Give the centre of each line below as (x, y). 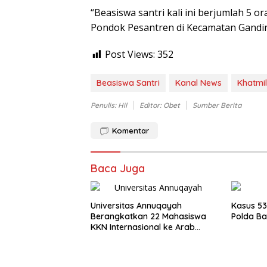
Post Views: (130, 55)
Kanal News (198, 83)
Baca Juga (118, 169)
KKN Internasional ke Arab (143, 227)
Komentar (131, 131)
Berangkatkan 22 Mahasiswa (148, 217)
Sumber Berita (217, 105)
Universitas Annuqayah (136, 206)
